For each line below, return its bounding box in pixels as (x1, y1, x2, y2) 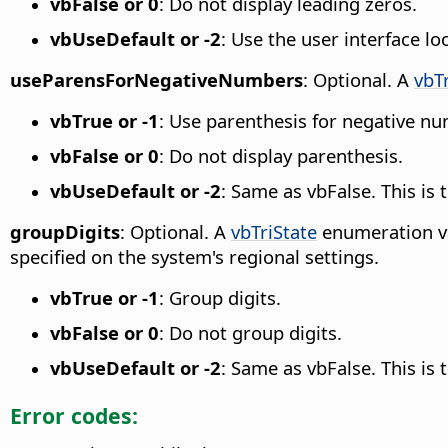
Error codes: (10, 400, 138, 430)
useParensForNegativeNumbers (10, 66, 303, 92)
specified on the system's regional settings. (10, 243, 379, 269)
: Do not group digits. (159, 319, 342, 345)
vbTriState (231, 218, 317, 244)
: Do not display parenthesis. (159, 142, 403, 168)
